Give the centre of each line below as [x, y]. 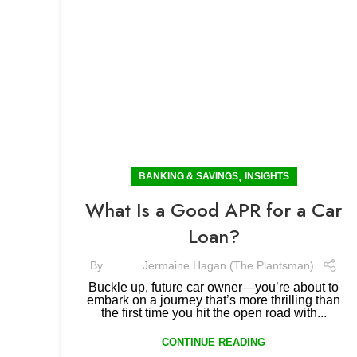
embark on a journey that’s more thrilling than [214, 300]
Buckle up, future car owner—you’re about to [214, 287]
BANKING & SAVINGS [188, 176]
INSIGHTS [267, 176]
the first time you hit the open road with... [214, 313]
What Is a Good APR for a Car [214, 210]
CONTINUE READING [214, 342]
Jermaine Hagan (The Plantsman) [228, 265]
